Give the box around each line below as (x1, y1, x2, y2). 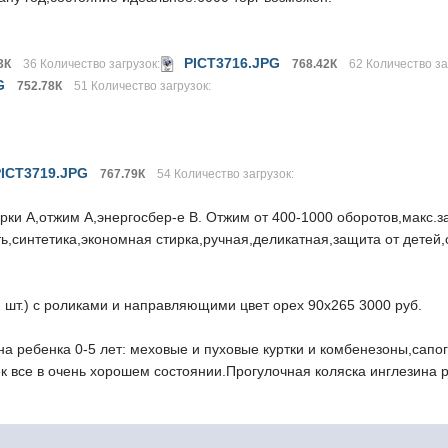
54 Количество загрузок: (157, 167, 295, 181)
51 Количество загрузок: (74, 79, 212, 93)
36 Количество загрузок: (23, 57, 161, 71)
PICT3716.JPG (184, 55, 281, 71)
